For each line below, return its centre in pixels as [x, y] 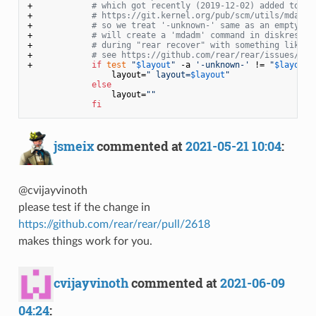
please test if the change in [84, 207]
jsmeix [73, 146]
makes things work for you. [85, 241]
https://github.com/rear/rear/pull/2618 [114, 224]
